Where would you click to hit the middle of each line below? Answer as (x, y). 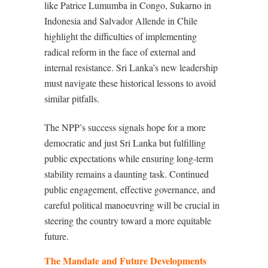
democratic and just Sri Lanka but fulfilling (125, 143)
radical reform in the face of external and (120, 52)
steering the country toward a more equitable (128, 220)
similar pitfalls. (72, 98)
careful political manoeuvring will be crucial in (132, 205)
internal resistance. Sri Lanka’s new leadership (131, 67)
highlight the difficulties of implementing (121, 36)
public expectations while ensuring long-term (129, 158)
